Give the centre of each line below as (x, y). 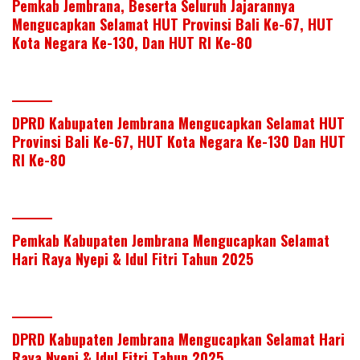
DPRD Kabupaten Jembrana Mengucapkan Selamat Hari (178, 339)
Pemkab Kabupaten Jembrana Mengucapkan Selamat (171, 240)
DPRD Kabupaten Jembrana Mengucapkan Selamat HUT (178, 123)
